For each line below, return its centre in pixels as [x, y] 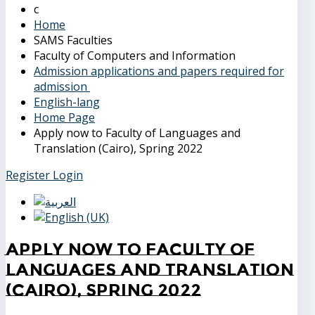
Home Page [64, 118]
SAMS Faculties [75, 40]
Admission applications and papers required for [159, 71]
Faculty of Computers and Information [136, 56]
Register [29, 175]
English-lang [67, 102]
